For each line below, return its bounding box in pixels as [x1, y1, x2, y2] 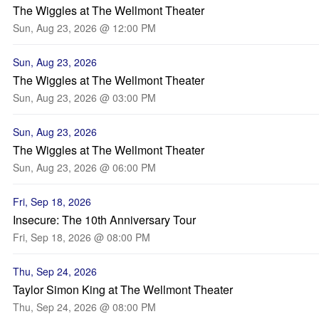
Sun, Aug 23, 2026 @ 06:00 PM [13, 160, 156, 174]
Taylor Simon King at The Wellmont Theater [13, 281, 233, 298]
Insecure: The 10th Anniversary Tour [13, 211, 196, 228]
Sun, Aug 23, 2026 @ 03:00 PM [13, 90, 156, 105]
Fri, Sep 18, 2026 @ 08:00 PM [13, 230, 150, 244]
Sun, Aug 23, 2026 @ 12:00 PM [13, 21, 156, 35]
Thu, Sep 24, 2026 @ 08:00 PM [13, 300, 156, 314]
